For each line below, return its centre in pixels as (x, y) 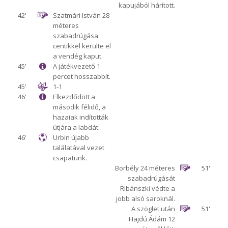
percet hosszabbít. (81, 77)
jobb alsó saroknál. (146, 199)
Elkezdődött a (74, 97)
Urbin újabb (71, 138)
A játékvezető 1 (76, 66)
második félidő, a (79, 107)
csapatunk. (70, 158)
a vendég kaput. (78, 56)
